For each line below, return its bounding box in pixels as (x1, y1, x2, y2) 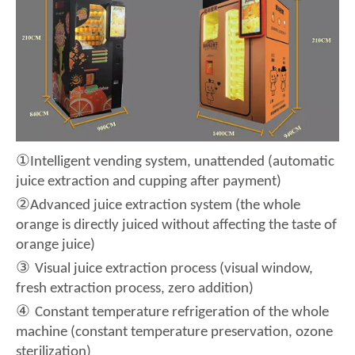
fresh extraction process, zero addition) (16, 281, 254, 296)
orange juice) (16, 237, 95, 253)
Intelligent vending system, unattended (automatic (30, 154, 334, 170)
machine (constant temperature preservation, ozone (16, 324, 333, 340)
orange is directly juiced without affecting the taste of (16, 217, 337, 233)
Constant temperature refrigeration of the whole (35, 304, 329, 320)
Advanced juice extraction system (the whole (30, 197, 300, 213)
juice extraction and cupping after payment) (16, 174, 281, 189)
